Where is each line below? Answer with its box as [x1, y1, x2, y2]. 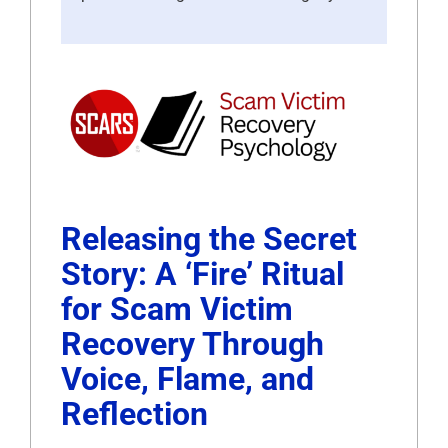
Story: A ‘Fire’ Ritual [61, 254, 344, 293]
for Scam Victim [61, 289, 293, 328]
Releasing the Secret [61, 219, 357, 258]
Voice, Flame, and [61, 359, 314, 398]
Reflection [61, 394, 208, 433]
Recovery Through [61, 324, 324, 363]
